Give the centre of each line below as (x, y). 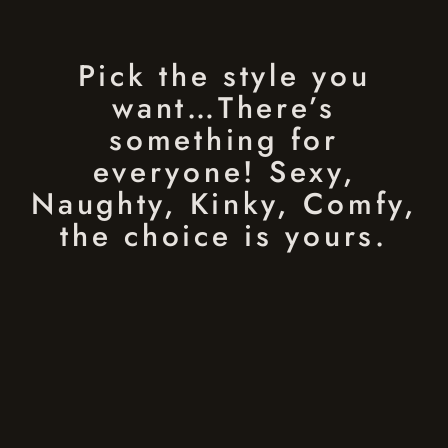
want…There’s (224, 108)
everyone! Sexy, (224, 172)
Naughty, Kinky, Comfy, (224, 204)
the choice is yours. (224, 236)
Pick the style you (224, 76)
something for (224, 140)
